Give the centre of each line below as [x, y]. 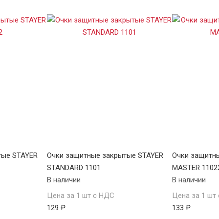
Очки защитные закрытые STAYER [105, 155]
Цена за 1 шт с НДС [80, 195]
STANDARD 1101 [74, 167]
